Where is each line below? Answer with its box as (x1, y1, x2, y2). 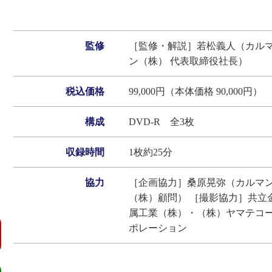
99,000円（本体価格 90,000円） (129, 86, 262, 97)
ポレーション (129, 223, 187, 233)
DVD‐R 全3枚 (129, 117, 194, 127)
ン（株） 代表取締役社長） (129, 56, 248, 66)
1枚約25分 (129, 147, 172, 157)
